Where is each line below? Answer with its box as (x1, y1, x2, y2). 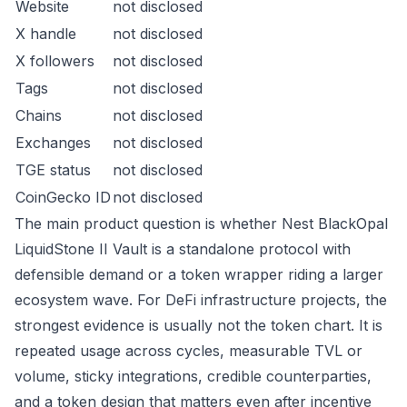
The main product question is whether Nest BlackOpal (15, 214, 388, 233)
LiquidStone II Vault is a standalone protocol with (15, 240, 351, 258)
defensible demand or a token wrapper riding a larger (15, 265, 383, 283)
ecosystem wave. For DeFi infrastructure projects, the (15, 291, 387, 309)
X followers (15, 52, 94, 70)
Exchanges (15, 134, 91, 152)
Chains (15, 106, 62, 124)
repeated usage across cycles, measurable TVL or (15, 342, 362, 360)
